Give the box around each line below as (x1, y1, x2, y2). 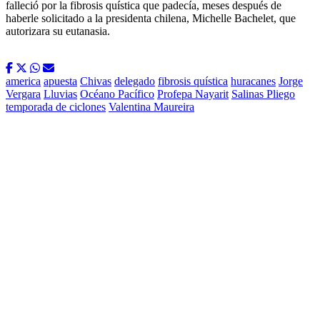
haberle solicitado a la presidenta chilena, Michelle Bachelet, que (6, 12, 296, 25)
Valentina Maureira (109, 101, 194, 114)
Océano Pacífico (80, 88, 154, 101)
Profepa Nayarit (157, 88, 229, 101)
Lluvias (44, 88, 77, 101)
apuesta (44, 75, 77, 88)
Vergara (6, 88, 41, 101)
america (6, 75, 41, 88)
